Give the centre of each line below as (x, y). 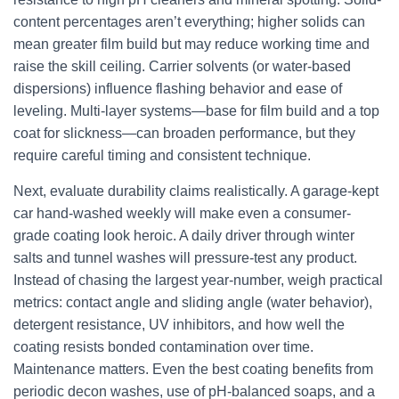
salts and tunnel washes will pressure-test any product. (185, 258)
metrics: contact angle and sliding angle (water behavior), (193, 302)
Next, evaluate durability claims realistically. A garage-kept (196, 191)
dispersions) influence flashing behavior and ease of (178, 89)
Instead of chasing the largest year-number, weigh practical (198, 280)
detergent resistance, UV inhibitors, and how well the (179, 325)
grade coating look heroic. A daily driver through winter (184, 236)
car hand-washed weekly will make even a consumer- (182, 213)
